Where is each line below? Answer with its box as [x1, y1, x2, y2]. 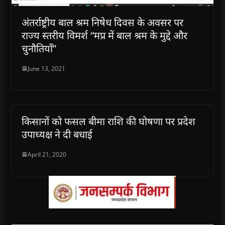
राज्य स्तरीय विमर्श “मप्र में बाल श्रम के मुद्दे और [21, 28, 187, 42]
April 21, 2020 [27, 150, 66, 159]
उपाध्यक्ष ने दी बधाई [21, 127, 92, 141]
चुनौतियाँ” [21, 41, 56, 55]
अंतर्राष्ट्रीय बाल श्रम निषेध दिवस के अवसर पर [21, 15, 183, 29]
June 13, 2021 [27, 64, 65, 73]
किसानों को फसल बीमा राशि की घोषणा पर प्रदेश [21, 114, 195, 128]
